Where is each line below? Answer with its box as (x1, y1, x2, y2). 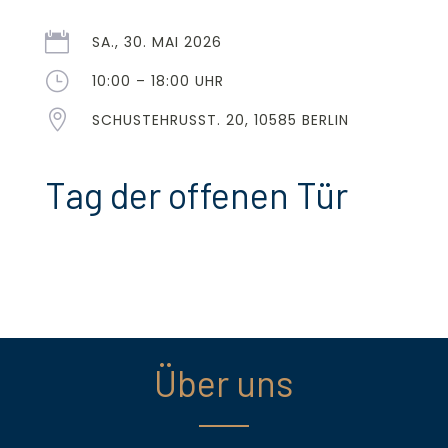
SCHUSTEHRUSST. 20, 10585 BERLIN (91, 110, 349, 131)
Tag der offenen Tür (44, 173, 348, 217)
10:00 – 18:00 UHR (91, 71, 224, 92)
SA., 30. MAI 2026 (91, 32, 222, 53)
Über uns (154, 360, 294, 404)
